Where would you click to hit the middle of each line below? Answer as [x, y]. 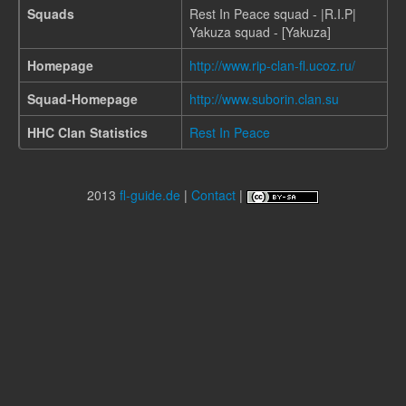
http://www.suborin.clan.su [264, 99]
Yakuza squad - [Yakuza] [260, 32]
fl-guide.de [150, 195]
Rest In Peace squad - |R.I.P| [273, 14]
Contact [213, 195]
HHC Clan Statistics [87, 132]
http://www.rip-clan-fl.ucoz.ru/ [272, 65]
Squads [51, 14]
